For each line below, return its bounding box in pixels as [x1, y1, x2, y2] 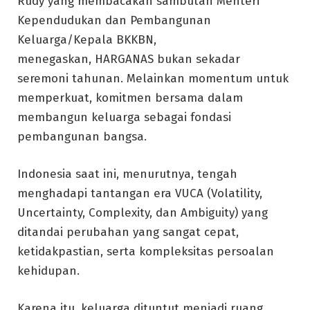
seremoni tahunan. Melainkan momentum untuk [17, 71, 289, 86]
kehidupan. [17, 263, 80, 278]
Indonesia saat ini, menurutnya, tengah [17, 166, 237, 181]
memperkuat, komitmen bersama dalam [17, 90, 243, 105]
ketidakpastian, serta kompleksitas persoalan [17, 244, 274, 259]
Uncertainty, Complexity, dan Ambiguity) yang [17, 205, 268, 220]
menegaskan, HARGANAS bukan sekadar [17, 51, 240, 66]
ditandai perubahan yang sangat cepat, [17, 224, 239, 239]
